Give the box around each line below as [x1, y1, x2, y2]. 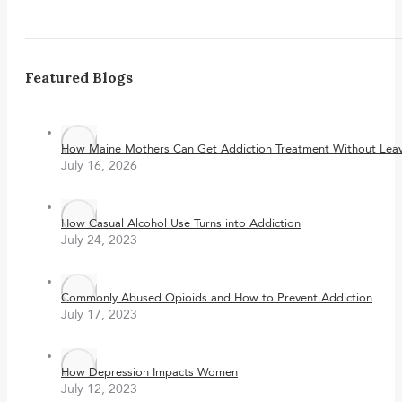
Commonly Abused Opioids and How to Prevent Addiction [61, 289, 372, 306]
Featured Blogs [25, 67, 133, 86]
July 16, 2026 [61, 156, 137, 174]
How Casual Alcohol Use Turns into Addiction [61, 214, 301, 232]
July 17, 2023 [61, 305, 137, 323]
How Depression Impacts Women [61, 363, 238, 380]
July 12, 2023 [61, 380, 137, 398]
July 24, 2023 [61, 231, 137, 249]
